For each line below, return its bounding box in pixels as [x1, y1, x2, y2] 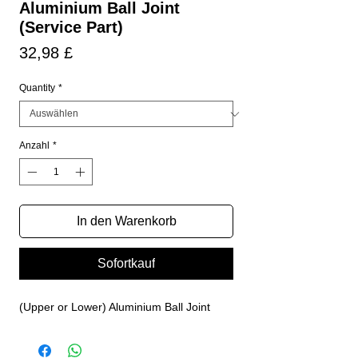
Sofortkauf [97, 257, 155, 270]
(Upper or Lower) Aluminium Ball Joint [19, 300, 210, 313]
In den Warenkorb [76, 214, 177, 228]
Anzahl [19, 140, 50, 151]
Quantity [19, 82, 55, 93]
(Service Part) [19, 18, 123, 36]
